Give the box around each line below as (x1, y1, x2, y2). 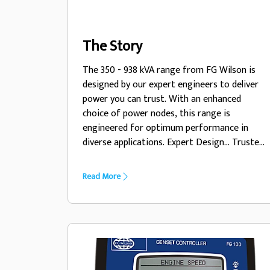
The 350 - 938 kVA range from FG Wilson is (83, 62, 256, 78)
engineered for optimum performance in (83, 120, 248, 136)
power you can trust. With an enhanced (83, 91, 241, 107)
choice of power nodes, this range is (83, 105, 230, 122)
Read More (83, 169, 121, 183)
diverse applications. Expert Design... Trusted (83, 134, 264, 151)
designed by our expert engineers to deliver (83, 77, 259, 93)
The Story (83, 34, 142, 58)
